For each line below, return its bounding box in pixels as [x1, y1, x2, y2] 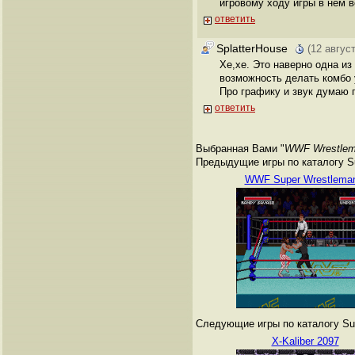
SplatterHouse [216, 41, 288, 55]
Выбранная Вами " [196, 142, 284, 155]
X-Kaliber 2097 [271, 334, 339, 347]
